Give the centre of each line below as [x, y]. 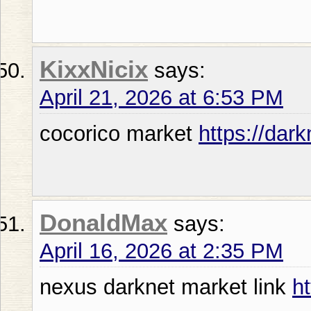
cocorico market [119, 133]
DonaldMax [103, 222]
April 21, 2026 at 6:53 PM [161, 97]
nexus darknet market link [166, 287]
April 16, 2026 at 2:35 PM [161, 251]
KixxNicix [94, 69]
